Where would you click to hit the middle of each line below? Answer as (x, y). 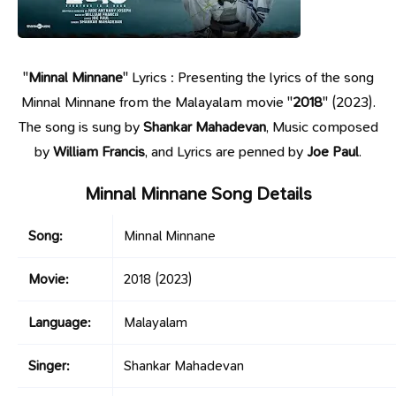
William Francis (99, 152)
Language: (60, 323)
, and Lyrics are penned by (226, 152)
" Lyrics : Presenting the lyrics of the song (248, 77)
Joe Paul (333, 152)
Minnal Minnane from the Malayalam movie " (156, 102)
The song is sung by (80, 127)
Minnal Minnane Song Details (198, 194)
